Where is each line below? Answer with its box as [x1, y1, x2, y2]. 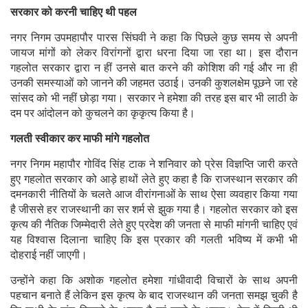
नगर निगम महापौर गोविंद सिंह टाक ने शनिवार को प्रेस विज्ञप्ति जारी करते [10, 157, 298, 170]
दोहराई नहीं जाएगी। [10, 248, 90, 261]
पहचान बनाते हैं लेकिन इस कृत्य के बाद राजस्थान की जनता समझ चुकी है [10, 289, 298, 301]
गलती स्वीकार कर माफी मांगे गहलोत [10, 132, 149, 144]
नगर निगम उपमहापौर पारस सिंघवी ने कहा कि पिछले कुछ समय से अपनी [10, 31, 298, 43]
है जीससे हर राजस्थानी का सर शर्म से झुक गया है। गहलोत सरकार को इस [10, 203, 298, 215]
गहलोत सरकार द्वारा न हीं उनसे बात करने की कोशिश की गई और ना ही [10, 61, 298, 74]
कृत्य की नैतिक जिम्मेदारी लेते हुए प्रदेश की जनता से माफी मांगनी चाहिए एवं [10, 218, 298, 230]
